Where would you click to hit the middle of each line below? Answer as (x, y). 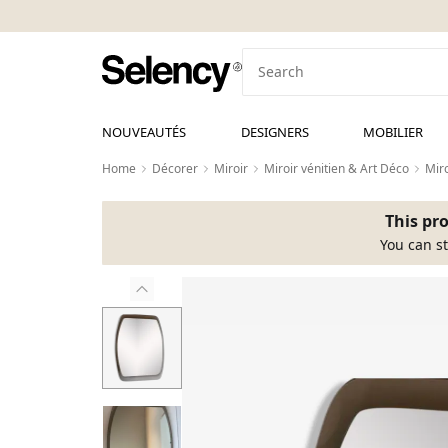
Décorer (175, 168)
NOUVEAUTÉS (144, 132)
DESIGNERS (274, 132)
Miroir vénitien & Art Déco (336, 168)
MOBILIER (393, 132)
